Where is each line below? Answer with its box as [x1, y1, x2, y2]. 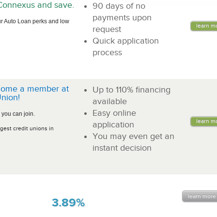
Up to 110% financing [93, 85, 170, 94]
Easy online [93, 108, 136, 118]
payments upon [93, 13, 152, 22]
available [93, 96, 127, 106]
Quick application [93, 36, 159, 46]
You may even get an [93, 131, 174, 141]
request [93, 24, 121, 34]
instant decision [93, 143, 152, 153]
